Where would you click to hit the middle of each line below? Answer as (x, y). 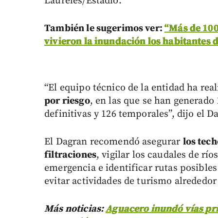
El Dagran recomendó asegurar (114, 142)
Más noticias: (75, 209)
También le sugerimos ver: (105, 29)
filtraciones (70, 155)
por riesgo (67, 101)
